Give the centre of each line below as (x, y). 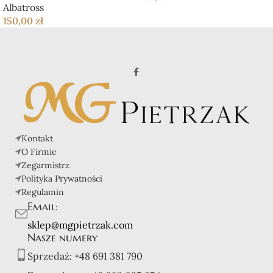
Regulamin (43, 192)
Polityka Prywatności (62, 178)
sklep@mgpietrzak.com (80, 225)
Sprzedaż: (51, 256)
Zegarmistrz (45, 165)
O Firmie (39, 151)
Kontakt (37, 138)
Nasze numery (62, 237)
